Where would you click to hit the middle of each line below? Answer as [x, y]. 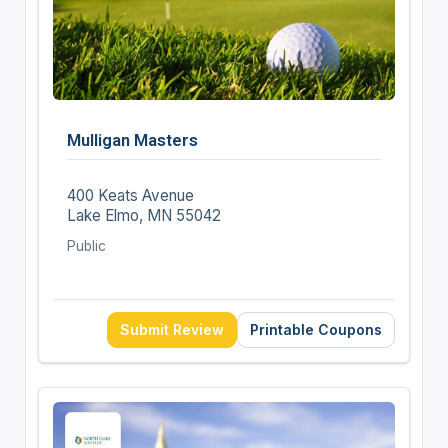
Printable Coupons [316, 329]
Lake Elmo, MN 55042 [143, 215]
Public [86, 245]
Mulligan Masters [132, 139]
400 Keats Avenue [130, 195]
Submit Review [172, 329]
